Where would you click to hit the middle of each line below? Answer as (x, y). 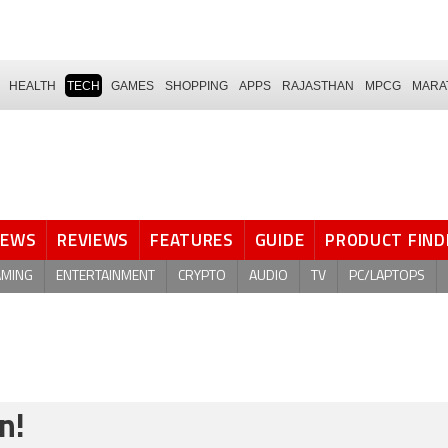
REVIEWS (93, 240)
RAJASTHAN (318, 85)
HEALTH (32, 85)
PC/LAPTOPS (387, 276)
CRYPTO (202, 276)
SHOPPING (196, 85)
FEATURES (192, 240)
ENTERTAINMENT (105, 276)
